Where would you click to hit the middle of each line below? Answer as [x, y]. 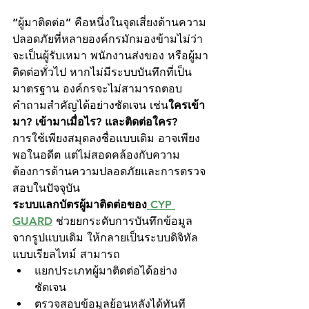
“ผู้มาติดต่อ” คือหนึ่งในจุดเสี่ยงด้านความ [109, 22]
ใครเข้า [187, 105]
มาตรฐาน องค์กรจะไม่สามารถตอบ [97, 88]
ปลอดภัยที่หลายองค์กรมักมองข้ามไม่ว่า [108, 39]
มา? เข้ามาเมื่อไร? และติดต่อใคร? [95, 121]
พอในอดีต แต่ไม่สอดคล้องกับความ [96, 154]
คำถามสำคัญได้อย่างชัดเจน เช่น [90, 105]
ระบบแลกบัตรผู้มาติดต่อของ [80, 204]
